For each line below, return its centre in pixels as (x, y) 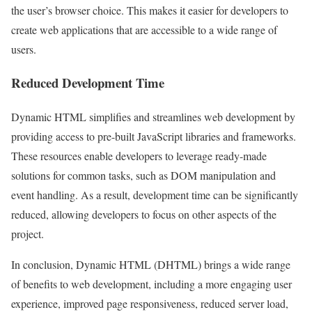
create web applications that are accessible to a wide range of (144, 29)
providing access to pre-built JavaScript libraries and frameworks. (154, 136)
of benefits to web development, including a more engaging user (151, 284)
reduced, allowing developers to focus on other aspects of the (144, 214)
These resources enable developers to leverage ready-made (139, 156)
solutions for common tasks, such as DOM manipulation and (143, 175)
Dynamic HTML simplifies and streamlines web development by (153, 117)
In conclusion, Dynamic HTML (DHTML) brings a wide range (151, 265)
